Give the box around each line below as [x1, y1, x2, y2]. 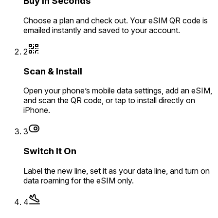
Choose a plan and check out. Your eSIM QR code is [23, 15, 208, 25]
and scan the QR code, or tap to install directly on [23, 95, 195, 106]
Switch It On [23, 145, 76, 157]
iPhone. [23, 105, 50, 115]
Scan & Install [23, 65, 82, 77]
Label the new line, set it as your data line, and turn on [23, 165, 210, 176]
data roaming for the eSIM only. [23, 175, 134, 185]
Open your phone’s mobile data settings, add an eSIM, [23, 86, 212, 96]
